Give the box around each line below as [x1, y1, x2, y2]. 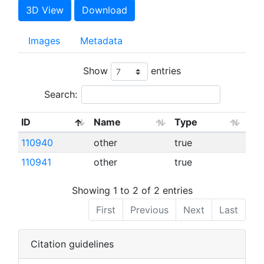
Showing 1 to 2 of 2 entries [71, 184, 193, 196]
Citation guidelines [31, 237, 114, 250]
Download [82, 4, 127, 16]
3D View [26, 4, 64, 16]
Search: [44, 88, 77, 100]
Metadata [80, 35, 123, 47]
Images [28, 35, 60, 47]
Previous [130, 203, 169, 216]
